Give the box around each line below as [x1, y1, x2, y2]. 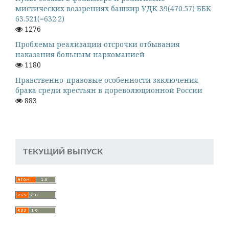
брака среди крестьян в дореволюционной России [15, 85, 202, 96]
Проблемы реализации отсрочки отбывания [15, 39, 180, 50]
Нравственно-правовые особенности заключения [15, 75, 198, 85]
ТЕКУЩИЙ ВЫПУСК [23, 148, 103, 156]
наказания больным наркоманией [15, 50, 145, 60]
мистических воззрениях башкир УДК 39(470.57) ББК [15, 4, 211, 14]
